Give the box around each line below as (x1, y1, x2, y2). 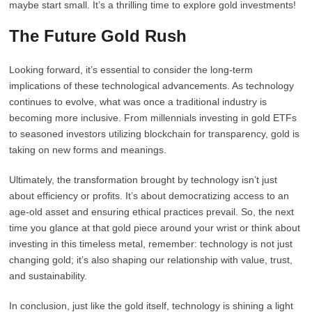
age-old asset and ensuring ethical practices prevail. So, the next (9, 206, 295, 217)
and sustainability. (9, 270, 88, 281)
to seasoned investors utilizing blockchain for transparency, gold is (9, 128, 300, 139)
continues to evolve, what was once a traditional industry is (9, 96, 267, 107)
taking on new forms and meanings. (9, 144, 167, 155)
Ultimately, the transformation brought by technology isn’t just (9, 174, 278, 185)
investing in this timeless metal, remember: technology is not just (9, 238, 293, 249)
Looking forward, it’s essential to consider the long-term (9, 64, 253, 75)
